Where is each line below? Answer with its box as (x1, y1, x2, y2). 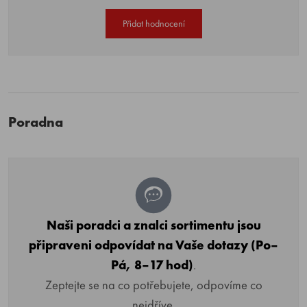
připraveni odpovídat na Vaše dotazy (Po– (29, 237, 278, 254)
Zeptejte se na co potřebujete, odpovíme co (45, 277, 262, 294)
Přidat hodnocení (122, 17, 185, 30)
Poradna (8, 113, 63, 132)
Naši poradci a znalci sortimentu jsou (46, 217, 261, 234)
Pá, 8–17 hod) (111, 257, 193, 274)
